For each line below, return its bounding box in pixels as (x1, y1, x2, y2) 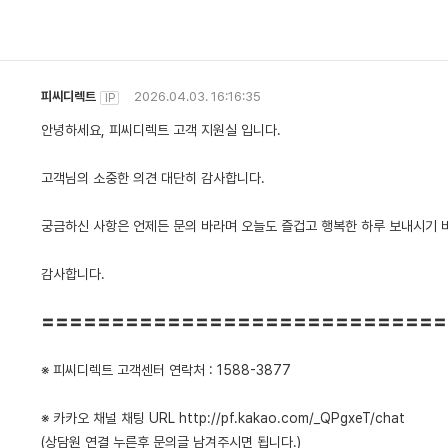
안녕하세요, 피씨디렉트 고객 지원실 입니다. (41, 122, 281, 138)
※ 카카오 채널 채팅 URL (41, 410, 179, 426)
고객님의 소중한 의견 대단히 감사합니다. (41, 170, 265, 186)
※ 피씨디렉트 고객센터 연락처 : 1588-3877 (41, 362, 291, 378)
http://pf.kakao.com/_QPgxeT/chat (179, 410, 405, 426)
